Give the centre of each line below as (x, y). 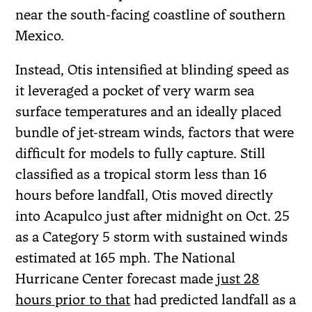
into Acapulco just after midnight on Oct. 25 (153, 216)
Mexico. (40, 35)
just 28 (238, 278)
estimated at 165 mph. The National (126, 257)
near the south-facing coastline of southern (151, 14)
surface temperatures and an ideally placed (149, 111)
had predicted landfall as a (213, 299)
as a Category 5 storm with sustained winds (152, 236)
